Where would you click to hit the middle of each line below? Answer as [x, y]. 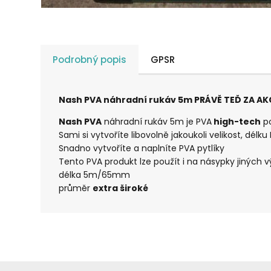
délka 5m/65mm [95, 175]
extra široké [121, 188]
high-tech [237, 122]
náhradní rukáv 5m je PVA [157, 122]
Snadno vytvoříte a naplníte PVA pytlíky [142, 149]
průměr [76, 188]
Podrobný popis [90, 60]
